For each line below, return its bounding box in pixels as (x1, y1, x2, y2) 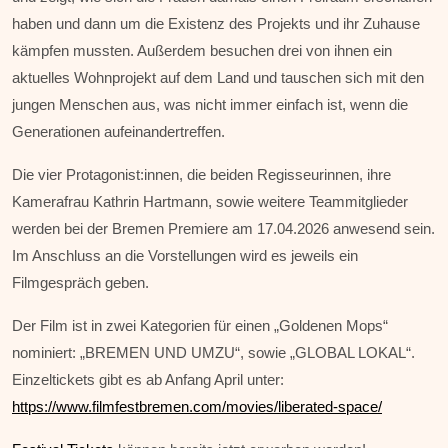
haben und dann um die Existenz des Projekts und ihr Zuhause (12, 15, 420, 33)
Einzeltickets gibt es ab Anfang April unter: (12, 371, 284, 389)
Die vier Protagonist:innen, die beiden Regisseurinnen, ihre (12, 166, 391, 184)
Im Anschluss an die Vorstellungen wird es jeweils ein (12, 247, 358, 265)
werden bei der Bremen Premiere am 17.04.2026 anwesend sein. (12, 220, 435, 238)
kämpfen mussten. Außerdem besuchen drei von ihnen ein (12, 42, 392, 60)
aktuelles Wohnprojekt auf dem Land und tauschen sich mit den (12, 69, 424, 87)
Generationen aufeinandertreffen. (12, 123, 225, 141)
